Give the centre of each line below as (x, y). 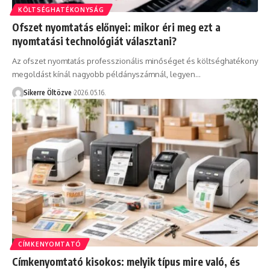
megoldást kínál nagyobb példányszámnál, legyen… (106, 74)
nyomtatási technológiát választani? (94, 41)
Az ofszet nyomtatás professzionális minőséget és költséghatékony (135, 61)
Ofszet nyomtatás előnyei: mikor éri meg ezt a (116, 27)
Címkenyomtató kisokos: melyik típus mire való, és (126, 261)
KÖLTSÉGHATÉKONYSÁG (61, 9)
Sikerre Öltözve (47, 92)
